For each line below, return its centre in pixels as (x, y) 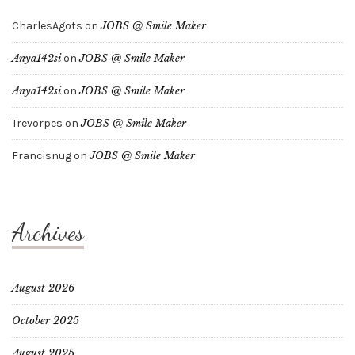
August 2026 (43, 288)
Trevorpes (37, 123)
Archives (48, 232)
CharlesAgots (47, 26)
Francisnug (42, 156)
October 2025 (46, 321)
